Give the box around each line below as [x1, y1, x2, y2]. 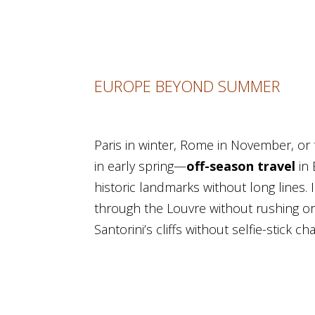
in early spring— [94, 157, 187, 175]
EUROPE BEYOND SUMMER [94, 75, 281, 97]
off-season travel [186, 157, 296, 175]
